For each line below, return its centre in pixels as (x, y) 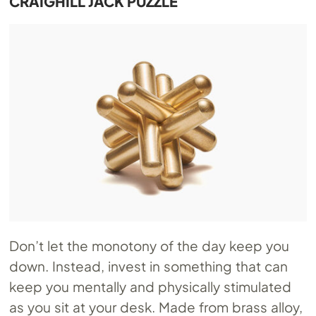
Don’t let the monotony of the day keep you (149, 246)
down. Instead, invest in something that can (148, 266)
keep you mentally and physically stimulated (150, 287)
